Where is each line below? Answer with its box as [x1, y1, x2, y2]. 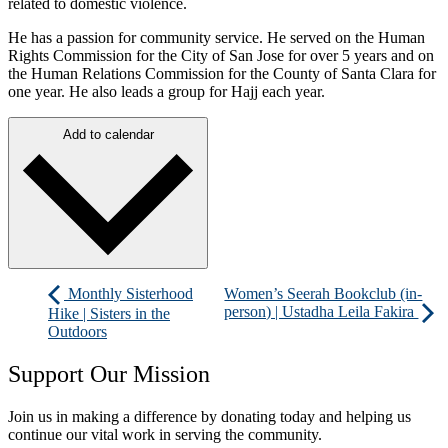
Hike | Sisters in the [48, 305, 170, 323]
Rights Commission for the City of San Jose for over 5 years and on [8, 46, 434, 64]
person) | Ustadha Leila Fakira [224, 303, 419, 321]
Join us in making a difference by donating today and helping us [8, 408, 411, 426]
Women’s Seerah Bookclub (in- [224, 285, 423, 303]
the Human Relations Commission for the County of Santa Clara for [8, 64, 436, 82]
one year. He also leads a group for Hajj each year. [8, 82, 325, 100]
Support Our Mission [8, 361, 210, 388]
